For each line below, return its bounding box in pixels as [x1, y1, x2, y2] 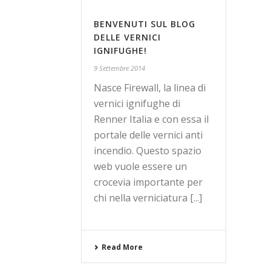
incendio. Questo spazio [94, 144, 201, 157]
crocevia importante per [94, 175, 203, 189]
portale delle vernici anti [94, 128, 203, 142]
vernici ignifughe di [94, 97, 180, 110]
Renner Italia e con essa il [94, 113, 209, 126]
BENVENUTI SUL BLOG [94, 18, 195, 30]
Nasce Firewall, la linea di [94, 81, 206, 94]
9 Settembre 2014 [94, 64, 145, 73]
